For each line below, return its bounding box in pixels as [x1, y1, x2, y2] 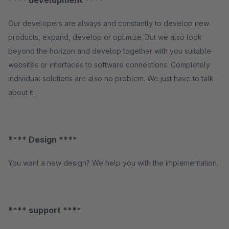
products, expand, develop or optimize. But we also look [8, 33, 202, 41]
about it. [8, 88, 35, 97]
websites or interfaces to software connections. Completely [8, 60, 210, 69]
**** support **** [8, 205, 81, 215]
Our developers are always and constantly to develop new [8, 19, 209, 28]
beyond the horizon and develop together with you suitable [8, 47, 211, 55]
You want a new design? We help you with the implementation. [8, 158, 218, 167]
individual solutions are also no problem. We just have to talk [8, 74, 214, 83]
